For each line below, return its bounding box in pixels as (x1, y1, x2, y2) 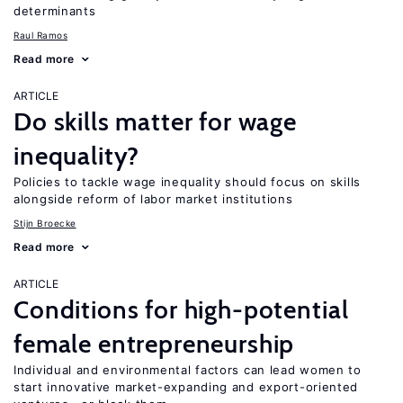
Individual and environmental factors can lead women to (13, 363, 362, 377)
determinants (13, 4, 96, 18)
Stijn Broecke (13, 218, 76, 228)
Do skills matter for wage (13, 106, 297, 137)
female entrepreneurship (13, 328, 295, 359)
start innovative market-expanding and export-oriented (13, 380, 359, 394)
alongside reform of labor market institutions (13, 192, 293, 206)
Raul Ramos (13, 30, 67, 40)
